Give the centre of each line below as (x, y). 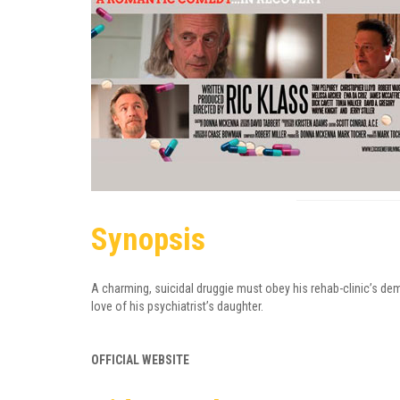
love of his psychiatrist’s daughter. (177, 306)
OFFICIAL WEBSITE (140, 360)
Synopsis (148, 240)
